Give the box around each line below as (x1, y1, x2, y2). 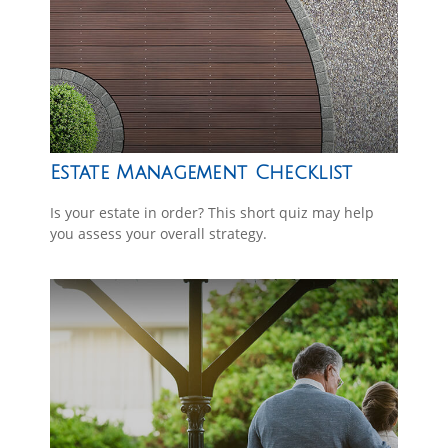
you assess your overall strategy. (50, 223, 267, 243)
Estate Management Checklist (50, 162, 353, 183)
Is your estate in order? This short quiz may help (50, 202, 374, 222)
